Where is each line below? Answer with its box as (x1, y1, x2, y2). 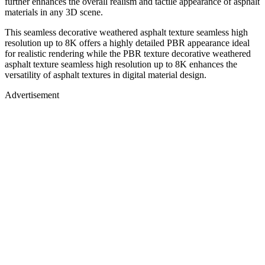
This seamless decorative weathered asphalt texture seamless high (5, 27, 248, 37)
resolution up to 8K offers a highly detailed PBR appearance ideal (5, 37, 250, 48)
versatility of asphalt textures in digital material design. (5, 69, 206, 80)
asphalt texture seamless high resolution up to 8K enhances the (5, 59, 237, 69)
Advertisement (5, 89, 59, 100)
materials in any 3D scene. (5, 7, 103, 17)
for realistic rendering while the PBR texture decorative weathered (5, 48, 251, 59)
